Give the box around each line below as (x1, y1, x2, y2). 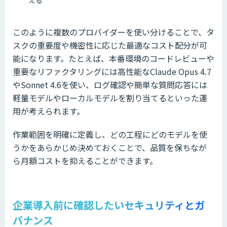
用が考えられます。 (13, 104, 85, 117)
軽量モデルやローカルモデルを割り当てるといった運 (13, 91, 207, 104)
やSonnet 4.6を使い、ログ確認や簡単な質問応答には (13, 78, 207, 91)
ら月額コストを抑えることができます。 (13, 154, 158, 167)
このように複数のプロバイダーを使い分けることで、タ (13, 25, 214, 38)
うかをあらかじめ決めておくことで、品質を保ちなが (13, 141, 207, 154)
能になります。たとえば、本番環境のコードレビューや (13, 52, 214, 64)
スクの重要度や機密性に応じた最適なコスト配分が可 (13, 39, 207, 51)
